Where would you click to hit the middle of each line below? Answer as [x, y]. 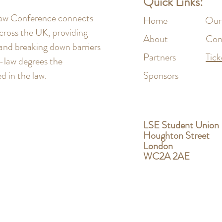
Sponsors [161, 76]
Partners [174, 57]
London [158, 146]
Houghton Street [176, 136]
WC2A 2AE [166, 156]
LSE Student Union [181, 125]
